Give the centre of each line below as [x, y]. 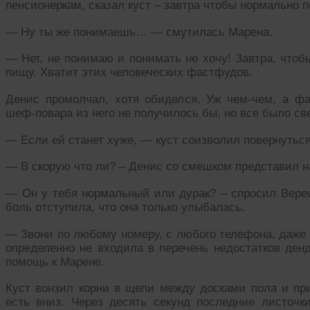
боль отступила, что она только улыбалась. [125, 207]
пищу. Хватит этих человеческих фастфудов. [129, 73]
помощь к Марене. [55, 262]
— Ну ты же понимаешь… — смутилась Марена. [139, 32]
